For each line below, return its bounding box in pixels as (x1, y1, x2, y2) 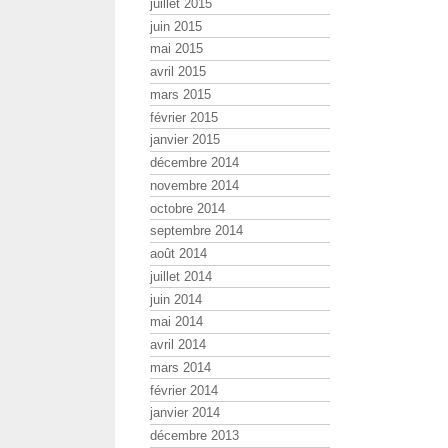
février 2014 (150, 382, 218, 398)
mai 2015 (150, 41, 203, 57)
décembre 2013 (150, 428, 239, 444)
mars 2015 (150, 86, 211, 102)
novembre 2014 (150, 177, 239, 193)
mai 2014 (150, 314, 203, 330)
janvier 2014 (150, 405, 220, 421)
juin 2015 (150, 18, 202, 34)
